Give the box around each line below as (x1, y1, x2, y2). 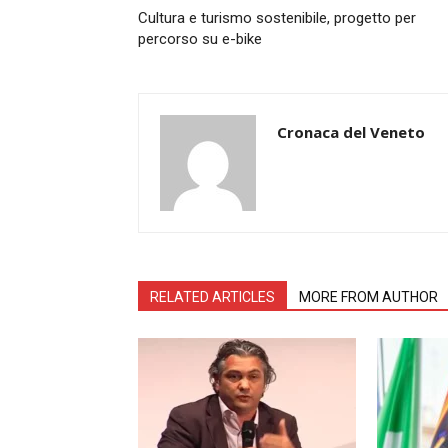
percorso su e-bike (138, 29, 262, 48)
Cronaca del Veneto (277, 121, 425, 142)
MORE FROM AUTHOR (299, 288, 438, 305)
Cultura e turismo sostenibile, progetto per (138, 8, 416, 27)
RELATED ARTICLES (150, 288, 275, 305)
